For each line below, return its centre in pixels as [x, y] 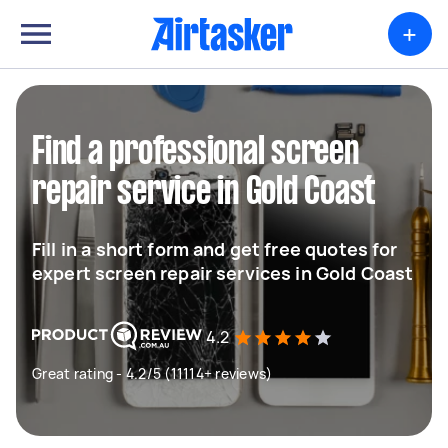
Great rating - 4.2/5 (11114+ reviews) [152, 373]
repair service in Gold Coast [204, 193]
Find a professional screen [195, 153]
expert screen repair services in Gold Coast [223, 273]
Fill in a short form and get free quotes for [215, 249]
